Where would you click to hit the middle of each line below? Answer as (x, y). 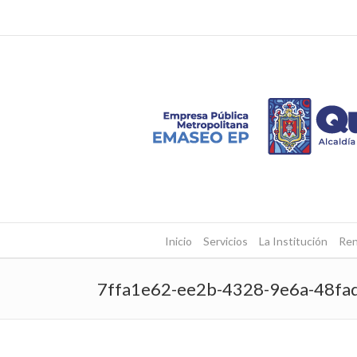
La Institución (293, 241)
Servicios (225, 241)
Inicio (178, 241)
